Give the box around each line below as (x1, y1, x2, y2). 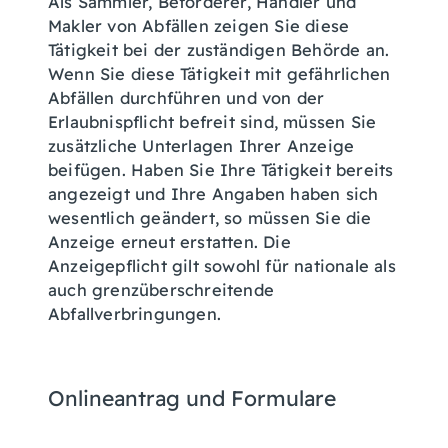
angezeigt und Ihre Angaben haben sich (48, 184, 379, 204)
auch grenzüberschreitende (48, 280, 274, 300)
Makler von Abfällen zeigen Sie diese (48, 16, 350, 36)
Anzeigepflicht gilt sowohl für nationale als (48, 256, 396, 276)
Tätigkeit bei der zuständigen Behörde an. (48, 40, 390, 60)
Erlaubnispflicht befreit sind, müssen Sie (48, 112, 377, 132)
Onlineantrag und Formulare (48, 385, 336, 411)
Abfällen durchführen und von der (48, 88, 325, 108)
